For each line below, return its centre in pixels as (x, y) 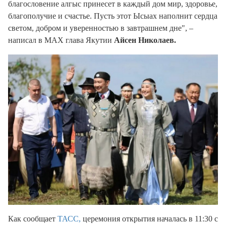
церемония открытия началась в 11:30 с (149, 218)
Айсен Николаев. (145, 40)
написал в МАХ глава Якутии (61, 40)
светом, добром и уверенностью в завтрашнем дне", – (101, 28)
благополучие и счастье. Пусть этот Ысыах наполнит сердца (113, 16)
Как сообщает (33, 218)
